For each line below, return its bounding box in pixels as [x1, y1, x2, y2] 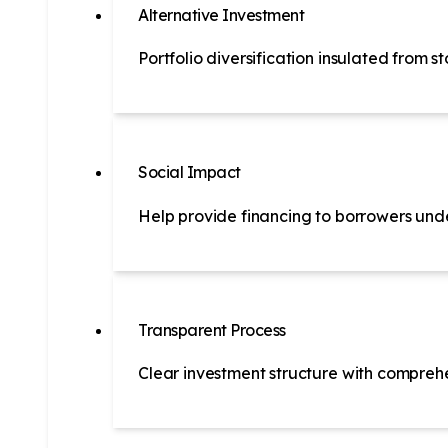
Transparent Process [138, 319, 286, 340]
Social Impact [138, 162, 241, 183]
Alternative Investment [138, 4, 305, 25]
